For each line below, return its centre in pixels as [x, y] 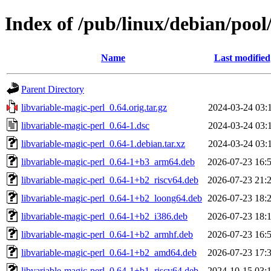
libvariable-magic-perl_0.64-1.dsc [85, 125]
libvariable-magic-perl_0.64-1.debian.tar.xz [103, 143]
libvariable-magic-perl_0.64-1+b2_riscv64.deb [110, 180]
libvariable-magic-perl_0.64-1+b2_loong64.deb [112, 198]
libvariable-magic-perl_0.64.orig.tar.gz [94, 107]
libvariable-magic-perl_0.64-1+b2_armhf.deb [107, 234]
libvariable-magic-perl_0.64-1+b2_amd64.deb [109, 252]
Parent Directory [53, 89]
